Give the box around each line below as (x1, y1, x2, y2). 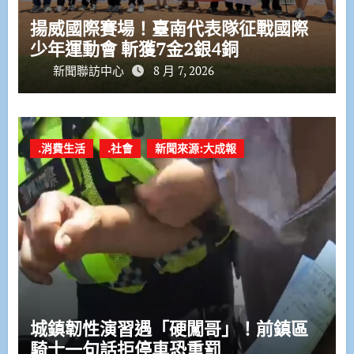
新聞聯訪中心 (52, 62, 127, 79)
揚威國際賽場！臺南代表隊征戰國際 (29, 17, 308, 40)
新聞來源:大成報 (154, 141, 236, 156)
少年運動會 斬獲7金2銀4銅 (29, 37, 239, 61)
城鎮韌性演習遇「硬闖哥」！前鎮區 (29, 317, 308, 341)
